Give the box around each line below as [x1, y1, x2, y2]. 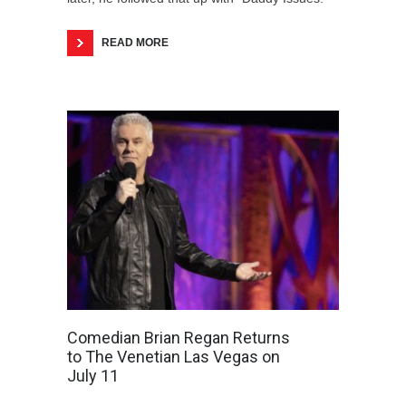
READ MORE [101, 35, 169, 49]
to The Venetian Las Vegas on [67, 346, 280, 366]
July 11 [67, 365, 119, 385]
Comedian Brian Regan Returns [67, 327, 290, 347]
